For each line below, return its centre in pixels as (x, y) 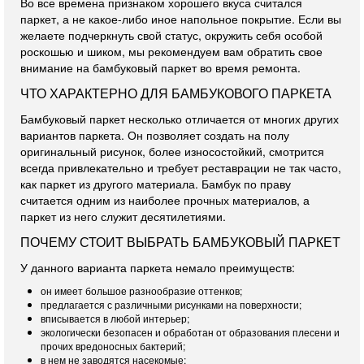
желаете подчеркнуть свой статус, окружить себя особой (171, 35)
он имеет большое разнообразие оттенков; (141, 290)
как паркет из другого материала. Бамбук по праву (156, 184)
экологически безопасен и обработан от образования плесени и (190, 332)
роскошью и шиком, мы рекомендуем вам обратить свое (171, 51)
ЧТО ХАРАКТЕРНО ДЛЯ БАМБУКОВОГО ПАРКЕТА (176, 93)
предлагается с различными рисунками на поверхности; (171, 304)
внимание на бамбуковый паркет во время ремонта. (160, 67)
